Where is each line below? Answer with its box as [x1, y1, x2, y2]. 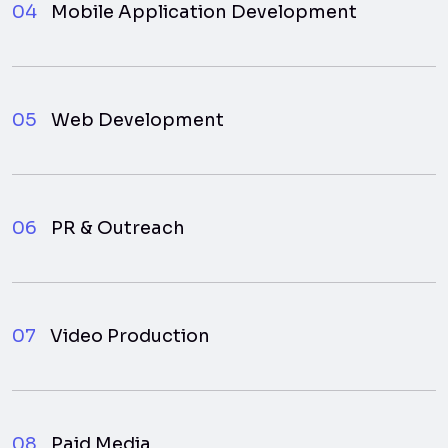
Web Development [51, 108, 224, 131]
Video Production [50, 324, 210, 347]
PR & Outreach [51, 216, 185, 239]
